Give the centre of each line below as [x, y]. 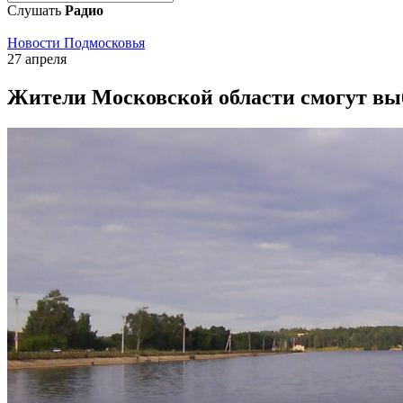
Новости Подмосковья [76, 43]
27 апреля [37, 59]
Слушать [36, 10]
